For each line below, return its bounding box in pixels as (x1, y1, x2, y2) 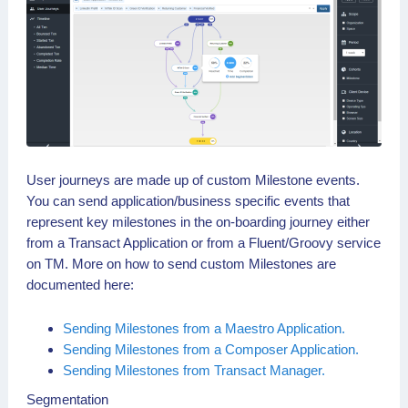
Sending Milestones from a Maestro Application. (63, 320, 345, 336)
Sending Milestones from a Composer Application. (63, 341, 359, 357)
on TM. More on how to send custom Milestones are (26, 255, 336, 271)
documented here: (26, 276, 134, 292)
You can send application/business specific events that (26, 192, 350, 209)
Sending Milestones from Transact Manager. (63, 362, 325, 378)
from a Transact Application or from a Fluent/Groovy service (26, 234, 381, 250)
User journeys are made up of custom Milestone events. (26, 171, 360, 188)
